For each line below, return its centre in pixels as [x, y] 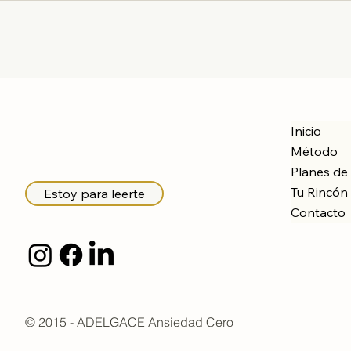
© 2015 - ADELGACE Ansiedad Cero [129, 322]
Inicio [306, 130]
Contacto [318, 212]
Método [315, 151]
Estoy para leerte [95, 194]
